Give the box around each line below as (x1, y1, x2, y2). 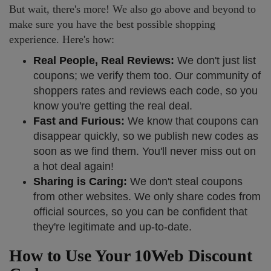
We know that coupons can (125, 115, 258, 127)
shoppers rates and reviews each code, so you (33, 85, 258, 97)
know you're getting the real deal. (33, 100, 192, 112)
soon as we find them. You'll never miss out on (33, 145, 256, 157)
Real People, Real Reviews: (33, 54, 174, 67)
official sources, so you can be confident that (33, 206, 247, 218)
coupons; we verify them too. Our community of (33, 70, 261, 82)
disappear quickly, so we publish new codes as (33, 130, 258, 142)
